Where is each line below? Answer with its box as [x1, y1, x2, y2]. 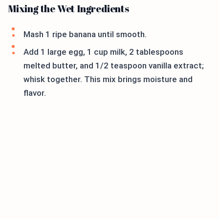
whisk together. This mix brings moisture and [23, 74, 193, 85]
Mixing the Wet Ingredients [8, 2, 129, 16]
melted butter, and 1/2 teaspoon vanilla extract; [23, 61, 204, 71]
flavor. [23, 88, 46, 98]
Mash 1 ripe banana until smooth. [23, 29, 147, 40]
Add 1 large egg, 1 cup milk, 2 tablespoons [23, 47, 183, 57]
